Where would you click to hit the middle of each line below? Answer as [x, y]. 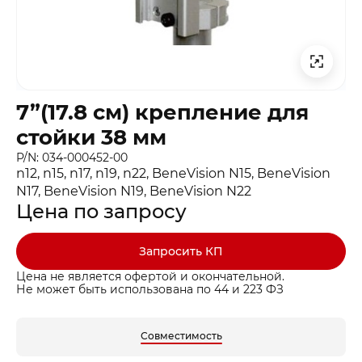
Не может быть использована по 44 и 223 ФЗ [150, 290]
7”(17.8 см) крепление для [162, 113]
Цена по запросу [101, 212]
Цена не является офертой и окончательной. [150, 277]
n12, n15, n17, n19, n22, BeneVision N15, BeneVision [173, 174]
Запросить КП [181, 252]
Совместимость [181, 336]
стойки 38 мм [91, 138]
